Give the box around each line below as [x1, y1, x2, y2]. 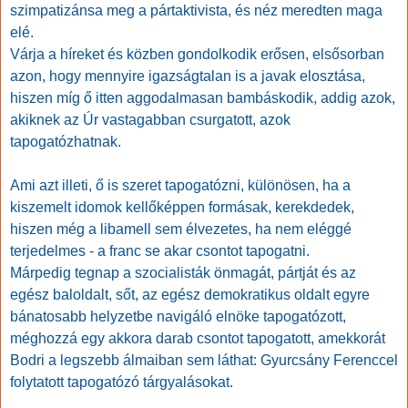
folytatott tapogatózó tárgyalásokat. [10, 374, 233, 391]
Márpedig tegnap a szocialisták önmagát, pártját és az [10, 265, 356, 281]
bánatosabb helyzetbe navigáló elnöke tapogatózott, [10, 309, 346, 325]
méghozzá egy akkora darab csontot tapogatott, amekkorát [10, 331, 385, 347]
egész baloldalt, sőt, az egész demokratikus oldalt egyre [10, 287, 370, 303]
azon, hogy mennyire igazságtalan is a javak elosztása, [10, 68, 365, 85]
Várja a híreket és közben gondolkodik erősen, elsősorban [10, 46, 384, 63]
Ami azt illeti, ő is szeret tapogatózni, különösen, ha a [10, 178, 351, 194]
